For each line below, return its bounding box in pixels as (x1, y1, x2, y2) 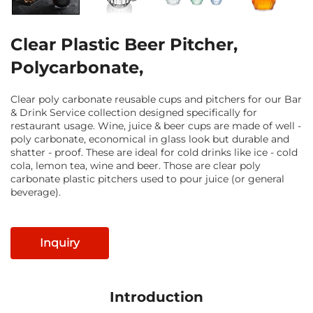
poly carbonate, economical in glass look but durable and (10, 132, 289, 145)
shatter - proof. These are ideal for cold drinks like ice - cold (10, 145, 298, 159)
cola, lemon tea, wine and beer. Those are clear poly (10, 159, 261, 172)
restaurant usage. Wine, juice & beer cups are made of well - (10, 119, 301, 132)
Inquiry (40, 235, 80, 249)
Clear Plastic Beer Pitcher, (10, 34, 238, 54)
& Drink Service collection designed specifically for (10, 105, 257, 119)
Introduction (110, 288, 203, 305)
